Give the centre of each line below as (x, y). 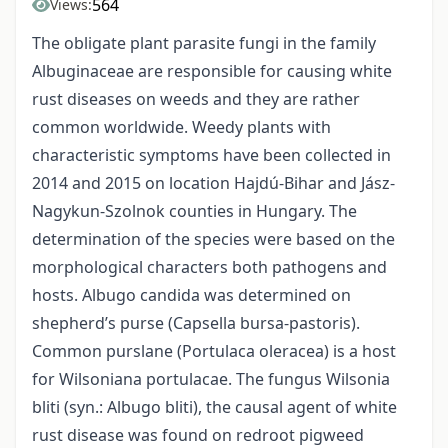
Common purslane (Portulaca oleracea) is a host (214, 351)
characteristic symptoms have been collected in (211, 155)
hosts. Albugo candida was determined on (191, 295)
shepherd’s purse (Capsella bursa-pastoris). (196, 323)
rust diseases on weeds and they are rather (196, 99)
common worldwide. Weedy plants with (181, 127)
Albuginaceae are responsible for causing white (212, 71)
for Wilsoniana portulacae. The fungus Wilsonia (211, 379)
